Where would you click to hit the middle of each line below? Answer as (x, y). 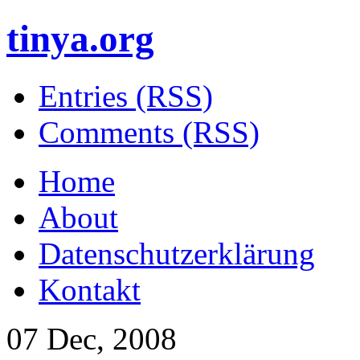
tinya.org (80, 39)
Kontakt (90, 289)
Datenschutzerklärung (177, 253)
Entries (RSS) (126, 96)
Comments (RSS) (149, 132)
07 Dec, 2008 (92, 338)
